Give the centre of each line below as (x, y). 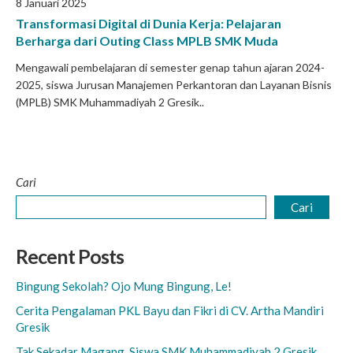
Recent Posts (70, 256)
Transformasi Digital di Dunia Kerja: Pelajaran (149, 23)
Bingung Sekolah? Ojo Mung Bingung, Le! (124, 286)
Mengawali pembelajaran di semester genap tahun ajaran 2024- (170, 67)
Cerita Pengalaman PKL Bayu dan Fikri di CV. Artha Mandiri (170, 310)
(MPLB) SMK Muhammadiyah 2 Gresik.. (110, 102)
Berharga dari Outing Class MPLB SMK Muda (147, 41)
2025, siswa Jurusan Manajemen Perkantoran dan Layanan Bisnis (174, 85)
